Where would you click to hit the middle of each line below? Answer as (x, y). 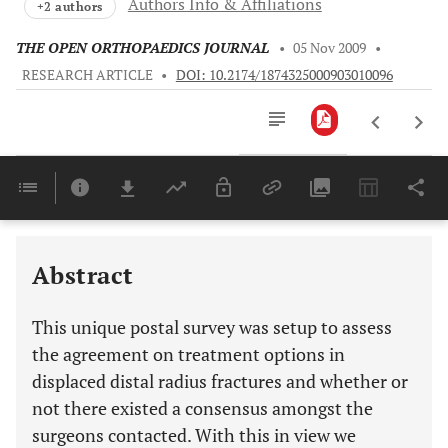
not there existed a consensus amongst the (202, 408)
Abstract (83, 275)
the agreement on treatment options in (188, 354)
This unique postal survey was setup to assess (212, 327)
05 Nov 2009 (330, 48)
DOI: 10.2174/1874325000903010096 (284, 75)
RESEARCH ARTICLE (87, 75)
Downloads (292, 204)
